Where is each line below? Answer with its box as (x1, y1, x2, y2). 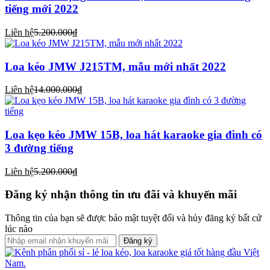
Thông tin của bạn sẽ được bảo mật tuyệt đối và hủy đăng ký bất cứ (5, 213, 262, 224)
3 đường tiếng (5, 141, 74, 154)
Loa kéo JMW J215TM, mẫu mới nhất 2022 (5, 60, 226, 73)
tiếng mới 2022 (5, 2, 78, 16)
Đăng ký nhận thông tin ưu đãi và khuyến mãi (5, 188, 237, 201)
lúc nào (5, 224, 33, 234)
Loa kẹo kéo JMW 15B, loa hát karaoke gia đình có (5, 128, 262, 141)
